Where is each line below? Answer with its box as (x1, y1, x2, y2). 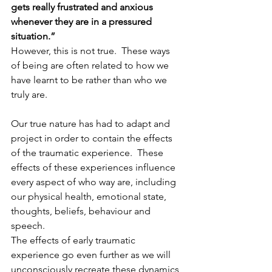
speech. (11, 219, 45, 231)
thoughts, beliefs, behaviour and (11, 205, 153, 217)
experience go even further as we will (11, 248, 173, 260)
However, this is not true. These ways (11, 44, 172, 56)
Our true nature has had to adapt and (11, 117, 172, 129)
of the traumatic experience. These (11, 146, 166, 158)
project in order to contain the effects (11, 132, 175, 144)
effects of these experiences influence (11, 161, 178, 173)
